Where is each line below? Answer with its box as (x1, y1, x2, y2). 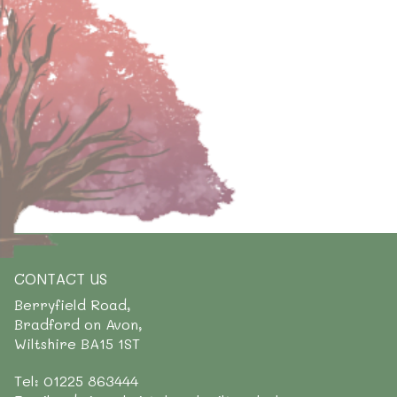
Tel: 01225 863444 (14, 371, 138, 390)
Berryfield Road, (14, 295, 131, 314)
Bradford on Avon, (14, 315, 143, 333)
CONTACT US (14, 269, 107, 288)
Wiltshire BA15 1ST (14, 334, 140, 353)
